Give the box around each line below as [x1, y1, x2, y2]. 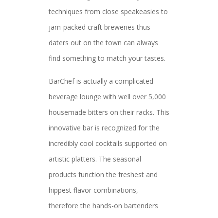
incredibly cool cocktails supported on [49, 139, 167, 148]
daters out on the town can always [49, 38, 158, 47]
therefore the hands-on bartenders [49, 201, 158, 210]
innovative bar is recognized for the [49, 123, 160, 132]
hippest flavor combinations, [49, 185, 138, 195]
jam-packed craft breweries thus [49, 22, 150, 32]
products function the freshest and [49, 170, 158, 179]
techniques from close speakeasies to [49, 7, 168, 16]
